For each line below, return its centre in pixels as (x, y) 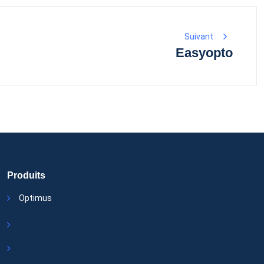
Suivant (199, 37)
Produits (26, 176)
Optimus (35, 198)
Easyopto (204, 53)
